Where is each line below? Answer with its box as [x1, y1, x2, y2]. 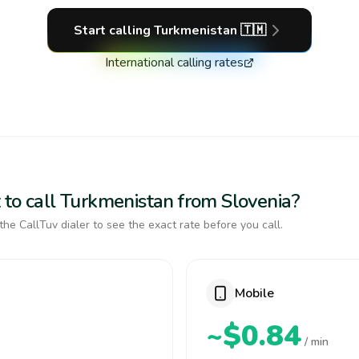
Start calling [74, 22, 154, 39]
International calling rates [105, 54, 244, 71]
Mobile [235, 284, 274, 302]
